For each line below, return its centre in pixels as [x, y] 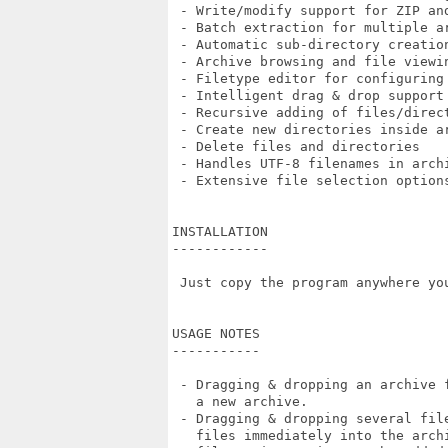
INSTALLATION [220, 231]
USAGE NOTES [216, 333]
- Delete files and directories [296, 146]
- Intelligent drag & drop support [308, 95]
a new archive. [240, 401]
